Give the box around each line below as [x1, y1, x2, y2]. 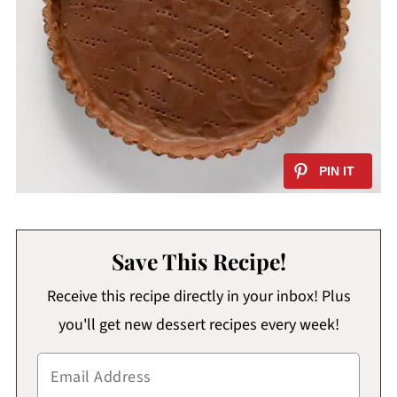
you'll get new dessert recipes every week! [58, 314, 339, 336]
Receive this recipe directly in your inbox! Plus [46, 285, 351, 307]
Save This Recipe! [111, 246, 286, 276]
